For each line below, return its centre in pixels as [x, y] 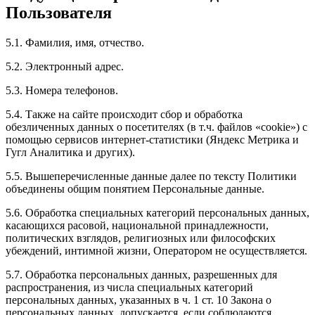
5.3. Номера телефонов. [62, 91]
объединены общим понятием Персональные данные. [135, 189]
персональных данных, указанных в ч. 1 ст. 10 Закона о [139, 300]
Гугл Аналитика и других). [70, 153]
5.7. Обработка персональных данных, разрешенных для [141, 275]
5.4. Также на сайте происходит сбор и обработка [124, 115]
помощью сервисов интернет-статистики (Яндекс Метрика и [152, 140]
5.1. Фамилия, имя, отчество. [75, 43]
